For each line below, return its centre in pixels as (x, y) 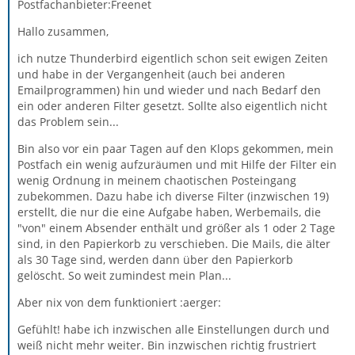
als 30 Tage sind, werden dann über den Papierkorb (155, 260)
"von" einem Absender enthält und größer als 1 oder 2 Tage (176, 228)
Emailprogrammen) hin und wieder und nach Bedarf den (169, 90)
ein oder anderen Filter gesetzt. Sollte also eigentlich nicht (172, 106)
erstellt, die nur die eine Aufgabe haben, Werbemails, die (169, 212)
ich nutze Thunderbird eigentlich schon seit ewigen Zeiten (173, 58)
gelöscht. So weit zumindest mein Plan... (124, 275)
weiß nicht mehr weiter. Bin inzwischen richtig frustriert (167, 345)
